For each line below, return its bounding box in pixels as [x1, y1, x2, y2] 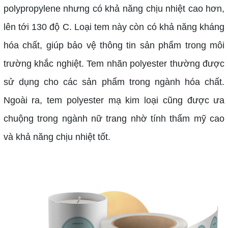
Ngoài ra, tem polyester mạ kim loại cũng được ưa [3, 95, 225, 105]
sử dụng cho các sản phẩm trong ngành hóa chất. [3, 76, 225, 87]
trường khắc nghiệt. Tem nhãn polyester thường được [3, 58, 225, 69]
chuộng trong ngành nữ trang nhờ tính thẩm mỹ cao [3, 113, 225, 124]
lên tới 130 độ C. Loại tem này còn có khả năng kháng [3, 21, 225, 32]
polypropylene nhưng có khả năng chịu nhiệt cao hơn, [3, 3, 225, 14]
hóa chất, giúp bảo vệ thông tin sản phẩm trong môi [3, 40, 225, 50]
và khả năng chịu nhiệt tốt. [3, 131, 110, 142]
